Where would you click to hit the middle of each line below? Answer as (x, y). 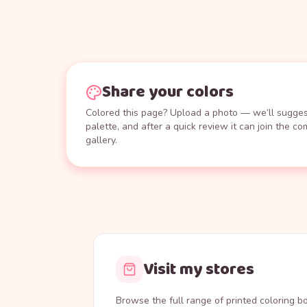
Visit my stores (199, 269)
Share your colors (168, 93)
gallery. (101, 140)
